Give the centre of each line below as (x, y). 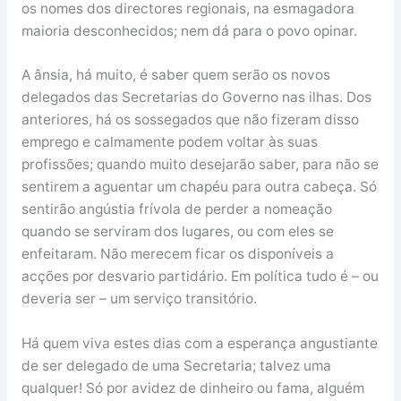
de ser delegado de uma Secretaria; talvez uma (176, 366)
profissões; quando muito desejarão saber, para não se (200, 165)
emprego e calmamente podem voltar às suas (169, 142)
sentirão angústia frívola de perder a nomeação (176, 209)
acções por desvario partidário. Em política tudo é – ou (200, 277)
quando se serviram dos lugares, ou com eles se (177, 232)
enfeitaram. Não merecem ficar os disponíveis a (177, 254)
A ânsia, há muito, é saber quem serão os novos (175, 75)
